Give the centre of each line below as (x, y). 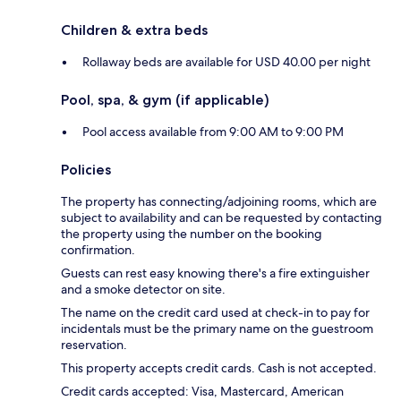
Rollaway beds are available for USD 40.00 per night (226, 62)
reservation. (94, 345)
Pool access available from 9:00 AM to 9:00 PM (213, 132)
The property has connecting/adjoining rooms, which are (219, 202)
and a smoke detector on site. (143, 290)
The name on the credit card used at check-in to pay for (215, 313)
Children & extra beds (134, 30)
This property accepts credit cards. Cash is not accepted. (219, 368)
